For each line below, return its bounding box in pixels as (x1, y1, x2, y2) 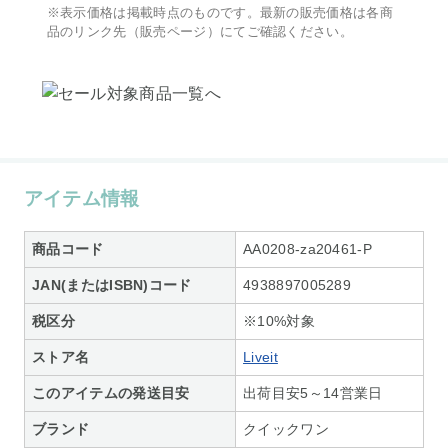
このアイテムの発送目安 (32, 384, 190, 401)
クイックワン (243, 420, 329, 437)
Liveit (243, 348, 278, 365)
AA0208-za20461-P (243, 240, 373, 257)
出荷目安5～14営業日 (243, 384, 383, 401)
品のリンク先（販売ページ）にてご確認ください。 (46, 24, 354, 40)
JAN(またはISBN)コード (32, 276, 192, 293)
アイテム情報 (23, 188, 140, 210)
